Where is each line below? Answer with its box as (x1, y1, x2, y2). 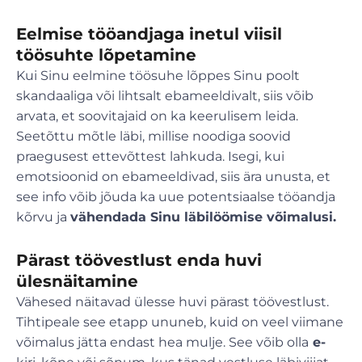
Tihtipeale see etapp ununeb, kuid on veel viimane (16, 314, 343, 330)
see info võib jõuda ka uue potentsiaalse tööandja (16, 189, 335, 205)
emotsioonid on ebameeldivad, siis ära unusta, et (16, 169, 330, 185)
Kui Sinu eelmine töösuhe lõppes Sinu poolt (16, 68, 300, 84)
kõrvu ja (16, 209, 70, 225)
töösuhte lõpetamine (16, 45, 196, 65)
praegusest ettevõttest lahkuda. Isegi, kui (16, 149, 284, 165)
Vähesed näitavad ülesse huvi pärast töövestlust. (16, 294, 329, 310)
